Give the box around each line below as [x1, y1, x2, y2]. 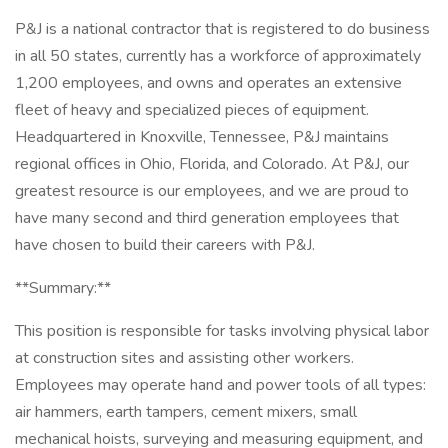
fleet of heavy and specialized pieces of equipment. [15, 99, 369, 121]
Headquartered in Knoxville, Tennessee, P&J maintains [15, 126, 389, 148]
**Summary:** [15, 277, 111, 299]
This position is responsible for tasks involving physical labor [15, 320, 429, 342]
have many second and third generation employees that [15, 207, 399, 229]
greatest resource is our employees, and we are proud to [15, 180, 409, 202]
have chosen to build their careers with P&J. [15, 234, 315, 256]
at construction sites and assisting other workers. [15, 347, 354, 369]
